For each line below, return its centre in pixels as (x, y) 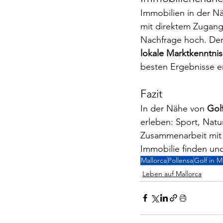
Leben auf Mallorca (172, 173)
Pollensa (180, 160)
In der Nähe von (174, 108)
